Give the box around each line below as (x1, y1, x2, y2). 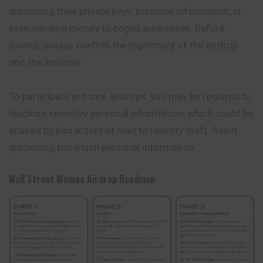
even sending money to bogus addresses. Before (9, 22, 225, 35)
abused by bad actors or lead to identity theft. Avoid (9, 124, 237, 136)
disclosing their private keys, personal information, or (9, 5, 242, 18)
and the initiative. (9, 56, 83, 69)
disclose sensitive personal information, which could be (9, 107, 253, 119)
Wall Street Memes (9, 172, 85, 187)
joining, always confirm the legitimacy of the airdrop (9, 39, 238, 52)
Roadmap (117, 172, 155, 187)
